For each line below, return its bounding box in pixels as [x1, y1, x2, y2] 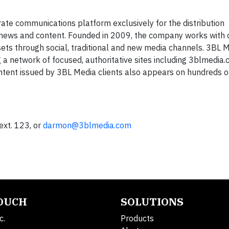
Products [121, 213, 154, 223]
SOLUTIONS [121, 195, 184, 209]
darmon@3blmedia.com [43, 120, 131, 130]
